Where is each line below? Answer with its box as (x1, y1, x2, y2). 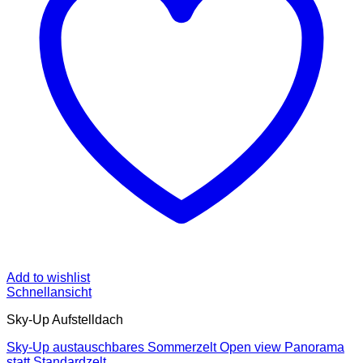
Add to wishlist (6, 271, 90, 284)
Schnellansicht (6, 285, 92, 299)
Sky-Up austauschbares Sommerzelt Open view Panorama (6, 340, 344, 354)
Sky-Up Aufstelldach (6, 313, 123, 327)
